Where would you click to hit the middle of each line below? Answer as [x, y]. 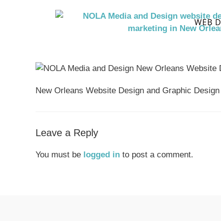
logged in [102, 155]
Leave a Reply [67, 133]
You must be [59, 155]
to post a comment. [157, 155]
